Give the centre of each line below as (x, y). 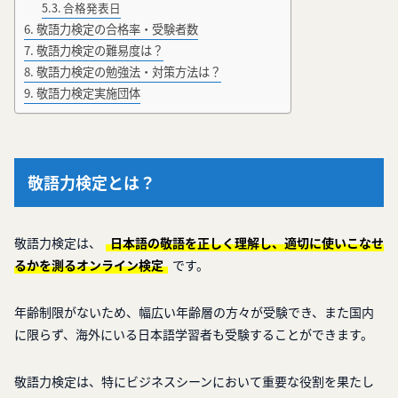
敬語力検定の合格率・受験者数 (117, 29)
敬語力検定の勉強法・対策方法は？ (128, 72)
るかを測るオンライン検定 (89, 265)
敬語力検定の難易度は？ (99, 51)
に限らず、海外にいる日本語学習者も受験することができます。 (194, 334)
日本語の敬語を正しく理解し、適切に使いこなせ (247, 243)
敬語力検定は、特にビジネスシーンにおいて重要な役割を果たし (194, 382)
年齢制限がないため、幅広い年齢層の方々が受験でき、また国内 (194, 312)
